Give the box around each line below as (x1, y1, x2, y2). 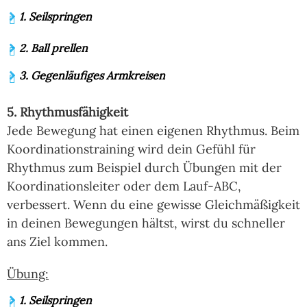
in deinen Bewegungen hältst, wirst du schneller (7, 214, 285, 231)
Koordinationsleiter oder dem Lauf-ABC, (7, 177, 241, 194)
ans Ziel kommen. (7, 233, 108, 249)
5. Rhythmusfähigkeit (7, 103, 128, 120)
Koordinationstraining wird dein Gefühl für (7, 140, 256, 157)
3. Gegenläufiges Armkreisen (19, 68, 165, 82)
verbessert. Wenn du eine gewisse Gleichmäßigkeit (7, 196, 300, 212)
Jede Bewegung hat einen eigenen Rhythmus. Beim (7, 122, 299, 138)
